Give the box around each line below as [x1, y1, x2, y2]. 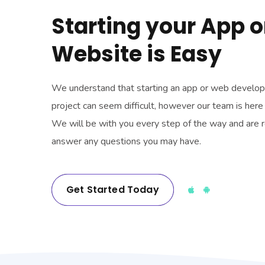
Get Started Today [66, 183, 159, 196]
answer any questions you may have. [51, 135, 201, 148]
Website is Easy [51, 39, 222, 69]
